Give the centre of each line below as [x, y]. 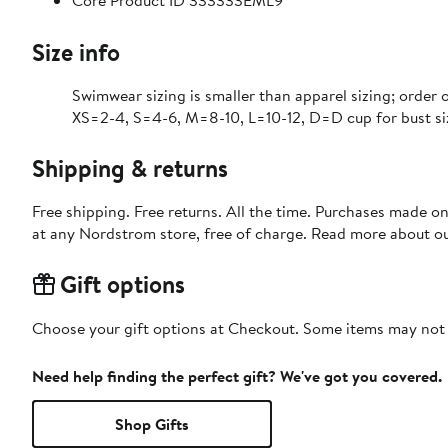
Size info [76, 52]
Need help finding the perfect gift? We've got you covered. [237, 376]
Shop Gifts [152, 424]
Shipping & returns [130, 168]
